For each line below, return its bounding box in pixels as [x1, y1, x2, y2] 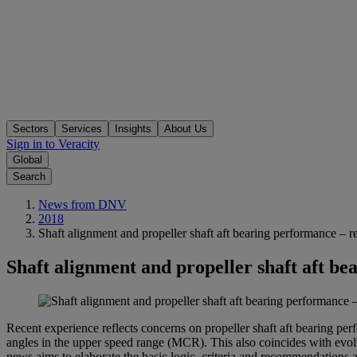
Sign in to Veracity [6, 137, 100, 151]
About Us [164, 123, 207, 135]
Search [13, 171, 45, 183]
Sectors [13, 123, 49, 135]
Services [61, 123, 102, 135]
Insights [115, 123, 151, 135]
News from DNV [38, 198, 127, 212]
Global [13, 154, 42, 167]
